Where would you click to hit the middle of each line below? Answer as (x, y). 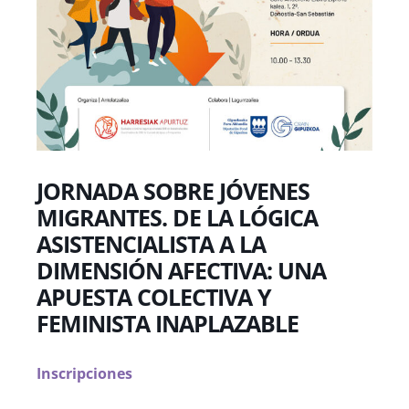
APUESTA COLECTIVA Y (154, 297)
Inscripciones (84, 373)
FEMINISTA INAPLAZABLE (168, 323)
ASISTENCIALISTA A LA (151, 244)
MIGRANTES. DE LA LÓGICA (177, 217)
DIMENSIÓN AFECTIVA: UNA (181, 270)
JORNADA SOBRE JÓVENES (173, 191)
